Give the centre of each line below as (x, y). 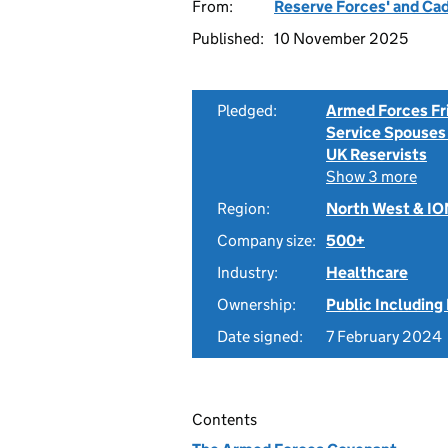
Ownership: (256, 304)
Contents (224, 419)
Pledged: (247, 110)
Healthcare (367, 272)
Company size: (266, 240)
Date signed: (260, 336)
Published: (228, 38)
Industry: (247, 272)
